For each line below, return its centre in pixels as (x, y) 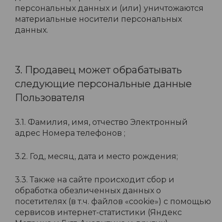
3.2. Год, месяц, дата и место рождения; (96, 156)
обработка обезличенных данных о (88, 191)
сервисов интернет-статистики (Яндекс (98, 212)
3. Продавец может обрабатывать (98, 70)
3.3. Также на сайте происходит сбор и (95, 180)
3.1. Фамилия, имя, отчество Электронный (101, 122)
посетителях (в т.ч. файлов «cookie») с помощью (113, 201)
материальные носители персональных (98, 19)
